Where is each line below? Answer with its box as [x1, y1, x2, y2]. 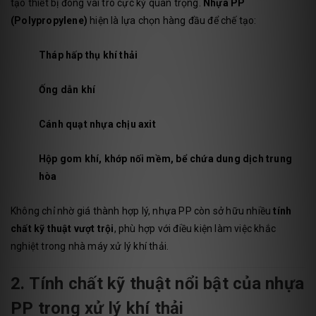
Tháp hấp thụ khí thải [39, 49, 138, 61]
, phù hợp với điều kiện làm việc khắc [114, 223, 276, 235]
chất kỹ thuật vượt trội [11, 223, 114, 235]
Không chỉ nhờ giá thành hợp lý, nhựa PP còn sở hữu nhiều [11, 205, 274, 217]
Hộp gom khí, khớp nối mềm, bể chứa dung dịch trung [39, 153, 293, 165]
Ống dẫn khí [39, 84, 96, 96]
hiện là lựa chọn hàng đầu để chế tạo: [87, 15, 257, 27]
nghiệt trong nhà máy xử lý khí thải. [11, 241, 169, 253]
